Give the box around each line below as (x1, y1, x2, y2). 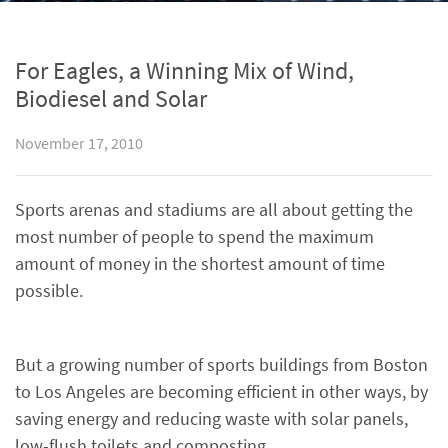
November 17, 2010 (15, 134, 143, 153)
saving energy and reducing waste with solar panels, (15, 407, 408, 430)
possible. (15, 279, 83, 302)
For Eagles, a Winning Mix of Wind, (15, 55, 354, 86)
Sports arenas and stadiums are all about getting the (15, 198, 413, 221)
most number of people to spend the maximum (15, 225, 374, 248)
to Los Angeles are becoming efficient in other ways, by (15, 380, 428, 403)
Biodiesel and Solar (15, 83, 207, 114)
